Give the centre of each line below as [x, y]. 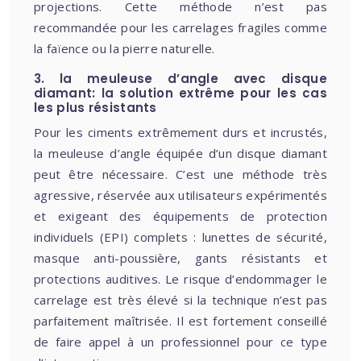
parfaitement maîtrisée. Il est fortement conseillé [180, 321]
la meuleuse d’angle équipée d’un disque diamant [180, 153]
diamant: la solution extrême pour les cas [180, 93]
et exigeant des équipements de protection [180, 216]
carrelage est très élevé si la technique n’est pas [180, 300]
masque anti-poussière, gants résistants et [180, 258]
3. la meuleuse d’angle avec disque [180, 79]
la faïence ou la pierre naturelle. [124, 48]
